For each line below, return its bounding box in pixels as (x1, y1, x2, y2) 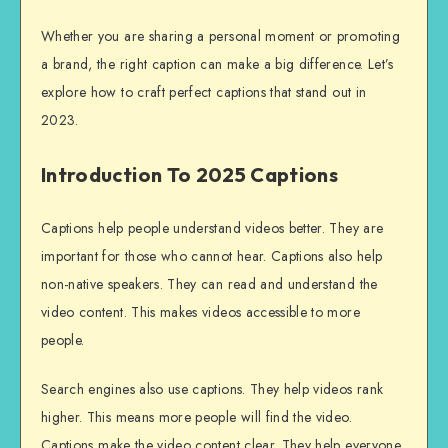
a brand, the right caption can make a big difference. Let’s (41, 53, 394, 74)
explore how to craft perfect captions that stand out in (41, 81, 367, 102)
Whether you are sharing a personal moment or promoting (41, 25, 400, 46)
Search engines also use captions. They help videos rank (41, 379, 384, 400)
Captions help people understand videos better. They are (41, 218, 384, 239)
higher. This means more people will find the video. (41, 407, 352, 428)
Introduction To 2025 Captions (41, 161, 339, 187)
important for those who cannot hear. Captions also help (41, 246, 383, 267)
